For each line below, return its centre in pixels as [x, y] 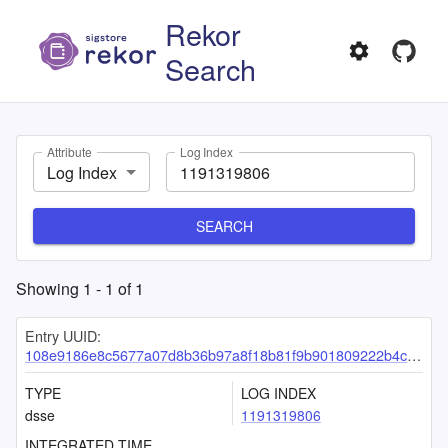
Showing [49, 288]
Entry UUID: [63, 335]
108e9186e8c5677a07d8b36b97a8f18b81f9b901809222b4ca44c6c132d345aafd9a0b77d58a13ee [216, 354]
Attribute [69, 152]
